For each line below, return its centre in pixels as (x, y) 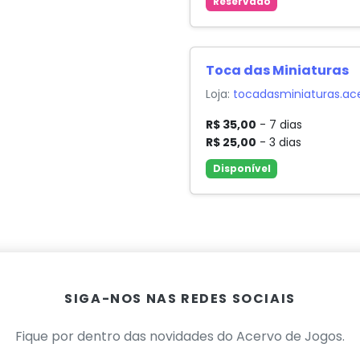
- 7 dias (280, 125)
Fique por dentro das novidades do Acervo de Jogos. (180, 337)
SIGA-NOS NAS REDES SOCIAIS (180, 299)
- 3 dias (279, 143)
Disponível (241, 169)
